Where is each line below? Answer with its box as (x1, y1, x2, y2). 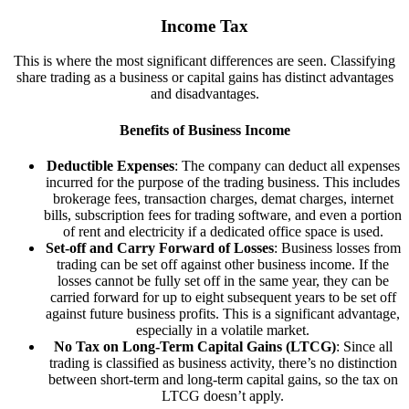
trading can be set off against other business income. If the (57, 256, 389, 272)
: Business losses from (273, 239, 401, 256)
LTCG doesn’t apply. (162, 387, 284, 404)
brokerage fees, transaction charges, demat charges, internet (52, 190, 393, 206)
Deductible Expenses (46, 157, 174, 173)
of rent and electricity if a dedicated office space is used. (62, 223, 383, 239)
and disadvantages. (150, 86, 259, 102)
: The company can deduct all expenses (173, 157, 400, 173)
